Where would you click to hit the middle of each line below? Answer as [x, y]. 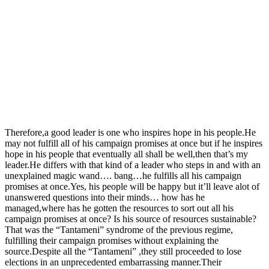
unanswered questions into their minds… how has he [105, 197]
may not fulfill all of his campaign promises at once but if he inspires [134, 143]
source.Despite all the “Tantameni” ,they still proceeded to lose [123, 251]
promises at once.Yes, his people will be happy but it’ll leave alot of [132, 186]
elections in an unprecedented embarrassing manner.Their [113, 262]
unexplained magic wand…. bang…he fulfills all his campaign [123, 175]
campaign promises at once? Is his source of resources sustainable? [131, 219]
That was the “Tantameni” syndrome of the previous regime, [119, 229]
